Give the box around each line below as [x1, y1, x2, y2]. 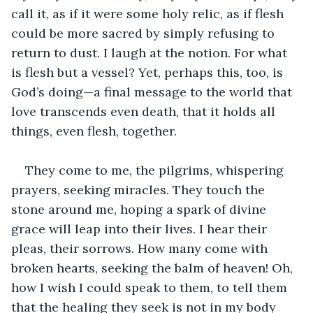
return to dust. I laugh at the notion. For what [11, 44, 291, 61]
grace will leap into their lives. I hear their [11, 220, 270, 237]
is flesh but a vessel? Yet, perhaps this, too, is [11, 64, 286, 80]
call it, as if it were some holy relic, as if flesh [11, 5, 287, 22]
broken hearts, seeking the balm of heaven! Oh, [11, 259, 296, 276]
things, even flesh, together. [11, 122, 177, 139]
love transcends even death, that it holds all [11, 103, 279, 119]
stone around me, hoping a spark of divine [11, 201, 270, 217]
